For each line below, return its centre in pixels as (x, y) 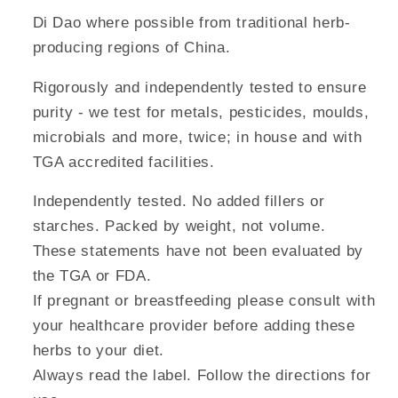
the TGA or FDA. (92, 276)
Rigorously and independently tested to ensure (199, 87)
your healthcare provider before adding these (194, 326)
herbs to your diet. (99, 350)
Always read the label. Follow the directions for (202, 375)
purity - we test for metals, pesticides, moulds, (201, 111)
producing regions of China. (131, 48)
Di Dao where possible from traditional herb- (191, 23)
